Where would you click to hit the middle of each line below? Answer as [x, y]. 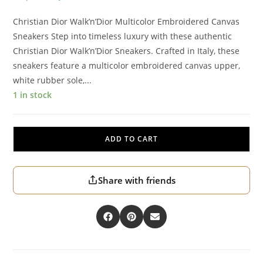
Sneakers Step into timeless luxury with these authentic [123, 36]
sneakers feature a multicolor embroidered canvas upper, [127, 65]
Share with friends [137, 180]
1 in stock [33, 95]
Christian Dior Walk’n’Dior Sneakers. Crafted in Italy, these [127, 50]
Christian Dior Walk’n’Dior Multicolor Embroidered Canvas [127, 21]
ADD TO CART [131, 139]
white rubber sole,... [53, 80]
